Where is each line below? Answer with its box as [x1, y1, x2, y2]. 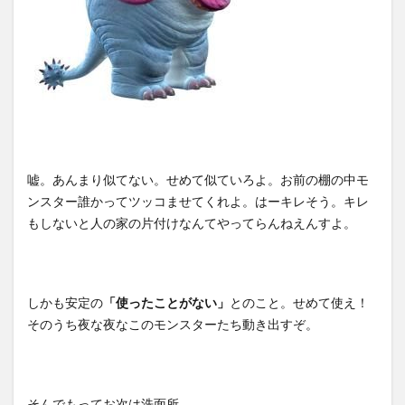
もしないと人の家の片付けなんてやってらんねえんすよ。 [27, 214, 356, 231]
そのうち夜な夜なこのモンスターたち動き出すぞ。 [27, 316, 318, 332]
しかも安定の [27, 294, 103, 310]
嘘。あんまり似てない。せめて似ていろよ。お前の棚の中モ [27, 171, 369, 187]
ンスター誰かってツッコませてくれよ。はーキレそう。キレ [27, 193, 369, 209]
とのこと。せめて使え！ [230, 294, 369, 310]
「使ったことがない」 [103, 294, 230, 310]
